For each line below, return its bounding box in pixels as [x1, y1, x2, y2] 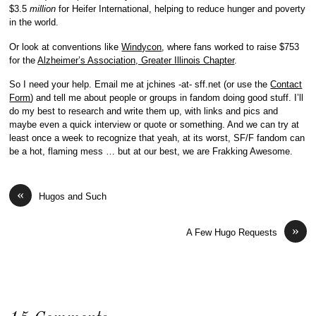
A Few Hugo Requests [186, 227, 277, 238]
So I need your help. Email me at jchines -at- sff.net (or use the [9, 79, 271, 90]
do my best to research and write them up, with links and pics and [9, 106, 279, 117]
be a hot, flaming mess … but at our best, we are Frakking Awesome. [9, 146, 293, 157]
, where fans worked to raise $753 [162, 41, 300, 52]
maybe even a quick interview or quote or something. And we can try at [9, 119, 300, 130]
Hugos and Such [39, 191, 107, 202]
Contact [270, 79, 303, 90]
